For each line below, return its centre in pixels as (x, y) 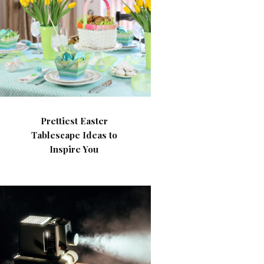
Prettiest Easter (74, 121)
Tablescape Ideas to (74, 135)
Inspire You (74, 149)
